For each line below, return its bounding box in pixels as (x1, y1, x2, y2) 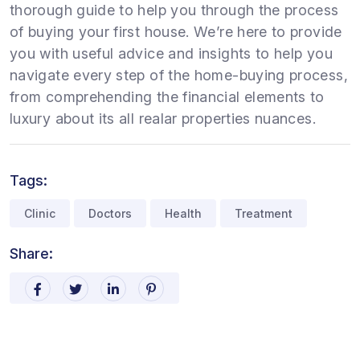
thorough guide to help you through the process (10, 2, 339, 19)
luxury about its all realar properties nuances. (10, 110, 316, 128)
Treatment (235, 206, 292, 220)
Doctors (88, 206, 132, 220)
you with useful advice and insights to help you (10, 45, 333, 63)
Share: (10, 245, 53, 263)
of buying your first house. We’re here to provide (10, 23, 342, 41)
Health (165, 206, 202, 220)
